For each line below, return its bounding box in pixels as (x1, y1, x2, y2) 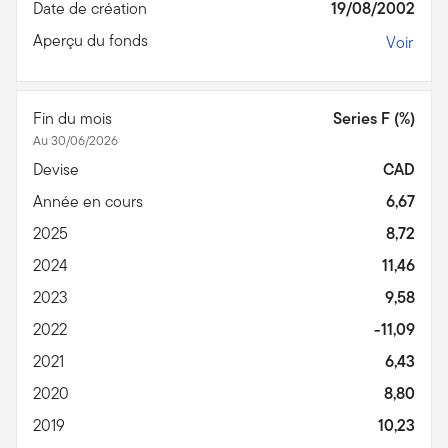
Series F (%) (333, 106, 415, 130)
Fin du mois (33, 106, 116, 130)
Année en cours (33, 189, 147, 213)
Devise (33, 157, 83, 181)
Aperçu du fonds (33, 28, 152, 52)
